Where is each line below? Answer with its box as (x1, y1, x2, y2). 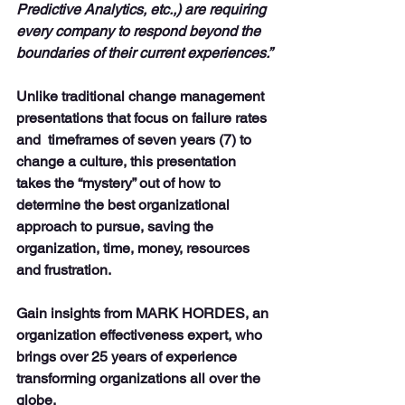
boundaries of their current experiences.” (16, 43, 272, 61)
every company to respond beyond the (16, 22, 264, 40)
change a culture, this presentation (16, 152, 240, 170)
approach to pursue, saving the (16, 217, 217, 235)
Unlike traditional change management (16, 87, 268, 105)
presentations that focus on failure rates (16, 108, 270, 127)
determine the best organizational (16, 195, 233, 213)
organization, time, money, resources (16, 239, 253, 257)
